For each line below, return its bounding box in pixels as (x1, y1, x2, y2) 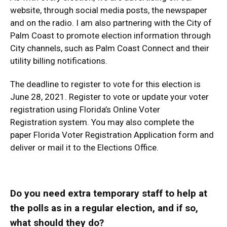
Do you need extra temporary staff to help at (10, 187, 207, 199)
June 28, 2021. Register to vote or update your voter (10, 92, 209, 102)
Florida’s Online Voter (80, 104, 160, 115)
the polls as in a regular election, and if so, (10, 202, 198, 214)
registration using (10, 104, 80, 115)
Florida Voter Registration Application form (33, 130, 198, 140)
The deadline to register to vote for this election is (10, 79, 201, 89)
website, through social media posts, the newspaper (10, 5, 207, 15)
